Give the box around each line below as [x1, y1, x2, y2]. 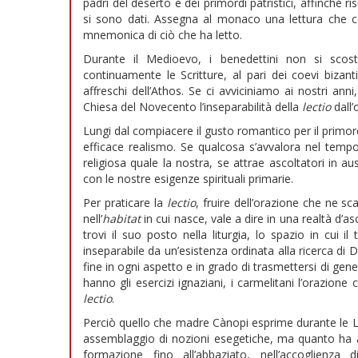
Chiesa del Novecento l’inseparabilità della [83, 99, 302, 115]
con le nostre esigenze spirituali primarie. [83, 171, 293, 187]
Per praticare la [83, 195, 167, 211]
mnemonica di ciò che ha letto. [83, 27, 242, 43]
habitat [102, 211, 141, 227]
